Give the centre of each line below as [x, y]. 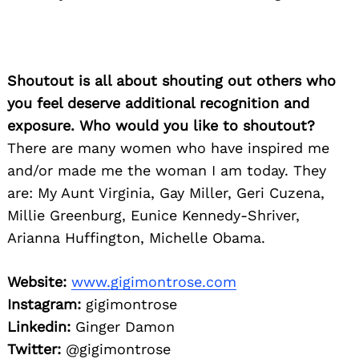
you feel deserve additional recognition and [158, 103]
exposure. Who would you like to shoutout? [161, 125]
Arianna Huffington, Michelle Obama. [136, 237]
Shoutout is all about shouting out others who [171, 80]
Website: [37, 281]
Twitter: [34, 349]
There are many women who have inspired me [168, 147]
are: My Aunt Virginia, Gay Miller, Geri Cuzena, [166, 192]
